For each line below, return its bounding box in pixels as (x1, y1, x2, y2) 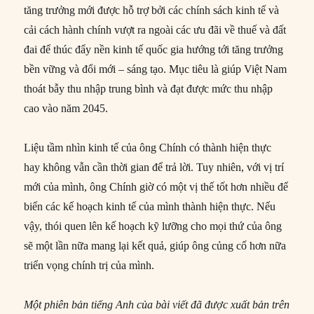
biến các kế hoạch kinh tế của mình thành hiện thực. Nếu (24, 200, 276, 212)
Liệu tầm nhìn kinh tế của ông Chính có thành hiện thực (24, 141, 272, 153)
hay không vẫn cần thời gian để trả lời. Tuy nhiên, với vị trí (24, 161, 285, 173)
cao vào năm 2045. (24, 102, 109, 114)
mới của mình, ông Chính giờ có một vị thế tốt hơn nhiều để (24, 180, 289, 193)
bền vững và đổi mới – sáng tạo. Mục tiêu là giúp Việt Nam (24, 62, 287, 75)
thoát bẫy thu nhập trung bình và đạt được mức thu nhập (24, 82, 273, 95)
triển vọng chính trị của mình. (24, 259, 155, 271)
